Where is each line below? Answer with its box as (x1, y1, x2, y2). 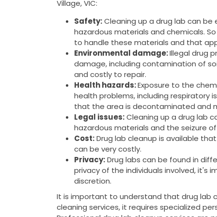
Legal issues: (74, 111, 124, 122)
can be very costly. (74, 143, 141, 154)
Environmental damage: (74, 47, 168, 58)
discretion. (74, 175, 111, 186)
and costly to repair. (74, 69, 146, 79)
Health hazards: (74, 79, 138, 90)
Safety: (74, 15, 102, 26)
